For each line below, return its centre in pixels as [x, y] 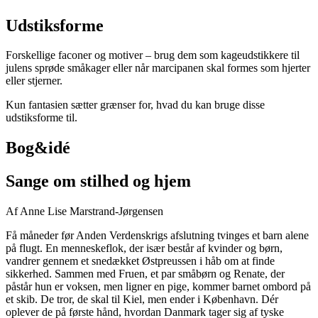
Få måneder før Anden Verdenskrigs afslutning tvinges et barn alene [157, 236]
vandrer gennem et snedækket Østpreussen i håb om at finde [140, 261]
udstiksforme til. [42, 118]
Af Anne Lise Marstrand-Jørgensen [84, 212]
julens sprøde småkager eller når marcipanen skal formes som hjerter [158, 68]
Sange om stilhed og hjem [98, 181]
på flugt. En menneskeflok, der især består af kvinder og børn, [144, 248]
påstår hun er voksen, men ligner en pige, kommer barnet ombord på [158, 287]
